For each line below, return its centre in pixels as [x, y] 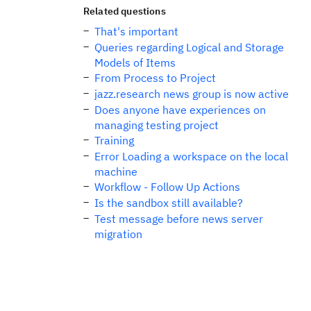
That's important [136, 31]
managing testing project [157, 125]
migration [118, 234]
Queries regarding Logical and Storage [189, 47]
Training [114, 140]
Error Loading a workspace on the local [191, 156]
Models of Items [135, 62]
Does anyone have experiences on [180, 110]
